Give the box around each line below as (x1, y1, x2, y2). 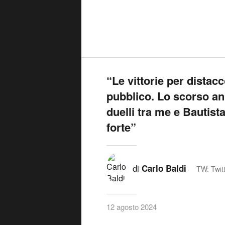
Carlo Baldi (142, 162, 186, 175)
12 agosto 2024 (106, 201, 157, 212)
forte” (106, 119, 136, 136)
